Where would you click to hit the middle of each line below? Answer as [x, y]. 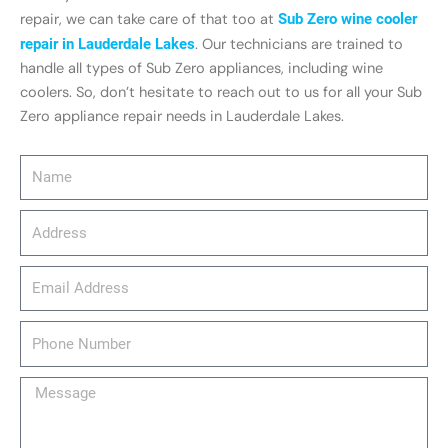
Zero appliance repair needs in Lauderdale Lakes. [182, 117]
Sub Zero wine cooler [347, 19]
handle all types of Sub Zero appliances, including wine [201, 69]
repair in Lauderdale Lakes [107, 44]
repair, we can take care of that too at [149, 20]
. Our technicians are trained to [299, 45]
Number [45, 356]
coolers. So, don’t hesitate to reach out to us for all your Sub [221, 93]
